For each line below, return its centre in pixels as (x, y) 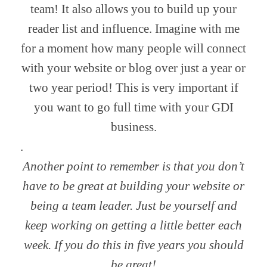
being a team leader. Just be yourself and (133, 206)
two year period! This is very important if (133, 88)
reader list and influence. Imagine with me (133, 29)
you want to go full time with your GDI (133, 108)
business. (133, 127)
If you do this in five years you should (149, 245)
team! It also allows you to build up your (133, 9)
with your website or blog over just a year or (133, 68)
